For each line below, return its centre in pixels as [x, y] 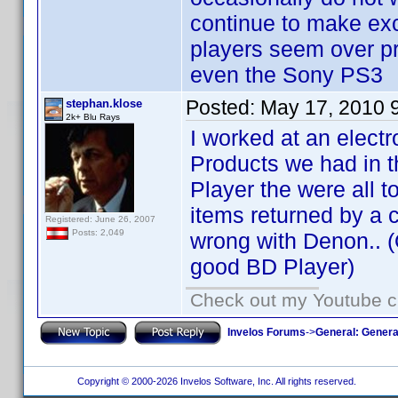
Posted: [223, 107]
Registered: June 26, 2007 [100, 219]
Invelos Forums [267, 332]
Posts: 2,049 [97, 233]
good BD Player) [272, 267]
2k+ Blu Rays [93, 117]
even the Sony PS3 [287, 75]
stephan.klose [104, 103]
